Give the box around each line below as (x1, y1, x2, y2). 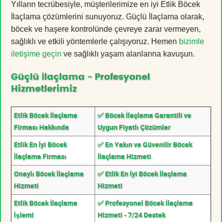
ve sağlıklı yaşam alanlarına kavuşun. (61, 49, 195, 58)
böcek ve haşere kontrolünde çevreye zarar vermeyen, (11, 24, 201, 33)
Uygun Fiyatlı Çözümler (98, 122, 170, 132)
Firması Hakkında (14, 122, 69, 132)
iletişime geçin (11, 49, 61, 58)
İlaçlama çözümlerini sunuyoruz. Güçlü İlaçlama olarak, (11, 12, 204, 21)
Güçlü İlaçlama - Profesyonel (11, 72, 150, 82)
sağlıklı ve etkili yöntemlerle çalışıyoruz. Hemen (11, 37, 179, 46)
